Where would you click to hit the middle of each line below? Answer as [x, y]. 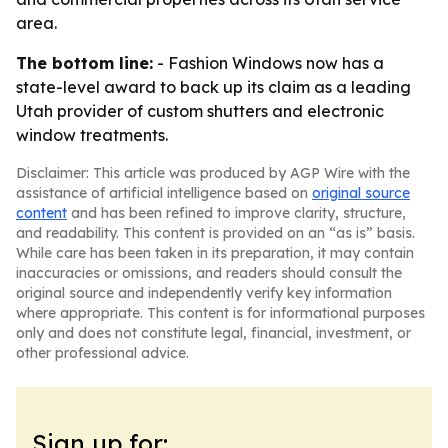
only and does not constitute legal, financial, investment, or [213, 333]
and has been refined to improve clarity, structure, [236, 213]
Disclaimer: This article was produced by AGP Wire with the [213, 173]
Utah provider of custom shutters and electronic [200, 111]
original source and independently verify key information [204, 293]
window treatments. [92, 135]
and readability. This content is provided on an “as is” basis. [215, 233]
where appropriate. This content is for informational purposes [220, 313]
